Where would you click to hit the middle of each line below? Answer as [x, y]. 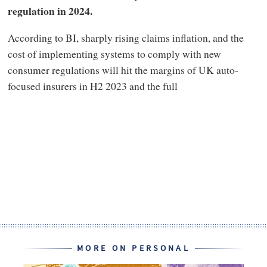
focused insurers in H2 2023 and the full [92, 86]
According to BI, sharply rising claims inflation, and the [125, 38]
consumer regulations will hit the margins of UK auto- [123, 70]
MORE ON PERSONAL [133, 249]
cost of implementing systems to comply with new [114, 54]
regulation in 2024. [50, 10]
